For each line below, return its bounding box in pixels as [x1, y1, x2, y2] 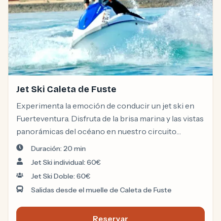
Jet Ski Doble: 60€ [31, 172, 90, 181]
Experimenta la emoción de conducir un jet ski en [16, 101, 194, 111]
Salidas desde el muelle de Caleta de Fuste [31, 185, 172, 195]
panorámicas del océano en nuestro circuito [16, 126, 177, 137]
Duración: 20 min [31, 144, 86, 153]
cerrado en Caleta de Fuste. [16, 139, 114, 149]
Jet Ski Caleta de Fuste [16, 84, 116, 95]
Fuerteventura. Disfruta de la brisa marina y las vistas [16, 113, 204, 124]
